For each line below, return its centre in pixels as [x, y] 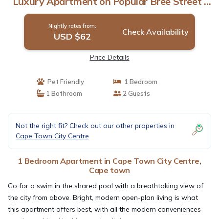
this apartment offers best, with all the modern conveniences [104, 209]
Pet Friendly [64, 81]
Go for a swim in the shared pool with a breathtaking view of [106, 186]
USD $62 [72, 36]
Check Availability [155, 32]
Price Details [109, 57]
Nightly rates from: [72, 26]
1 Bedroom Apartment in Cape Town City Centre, [109, 161]
